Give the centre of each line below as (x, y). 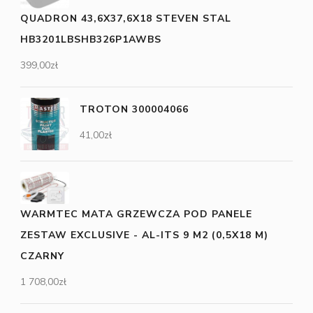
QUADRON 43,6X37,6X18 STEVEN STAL (126, 19)
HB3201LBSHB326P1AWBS (91, 40)
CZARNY (42, 256)
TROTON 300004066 (134, 110)
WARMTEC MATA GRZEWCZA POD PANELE (136, 214)
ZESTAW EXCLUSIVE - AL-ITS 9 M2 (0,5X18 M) (144, 235)
